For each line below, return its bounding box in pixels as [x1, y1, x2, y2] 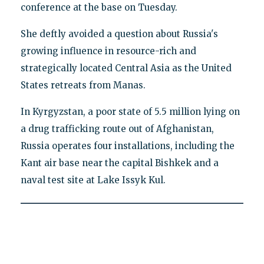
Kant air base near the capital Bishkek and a [20, 157, 219, 169]
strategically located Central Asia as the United [20, 62, 232, 74]
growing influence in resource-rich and [20, 45, 196, 57]
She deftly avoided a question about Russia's [20, 28, 218, 40]
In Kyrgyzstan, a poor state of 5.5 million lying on [20, 106, 240, 118]
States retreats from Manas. [20, 80, 146, 91]
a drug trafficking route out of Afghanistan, [20, 123, 214, 135]
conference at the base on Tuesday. [20, 2, 177, 14]
